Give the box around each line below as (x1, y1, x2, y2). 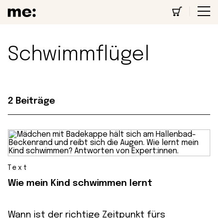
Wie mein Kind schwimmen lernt (8, 179, 152, 188)
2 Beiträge (8, 96, 55, 106)
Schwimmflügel (8, 45, 149, 65)
